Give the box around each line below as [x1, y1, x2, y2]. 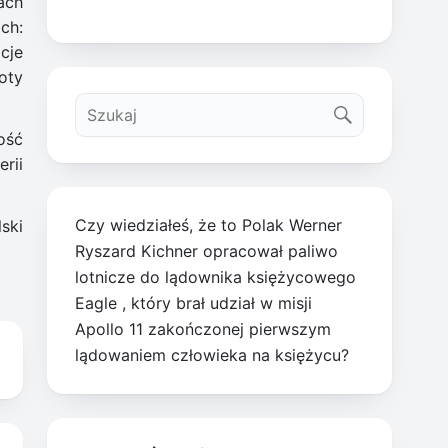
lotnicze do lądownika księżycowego [75, 267, 357, 288]
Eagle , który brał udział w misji [75, 293, 313, 314]
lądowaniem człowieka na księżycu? [75, 345, 350, 366]
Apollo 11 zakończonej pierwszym [75, 319, 332, 340]
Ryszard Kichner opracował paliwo [75, 241, 339, 262]
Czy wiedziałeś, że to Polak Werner [75, 215, 343, 236]
